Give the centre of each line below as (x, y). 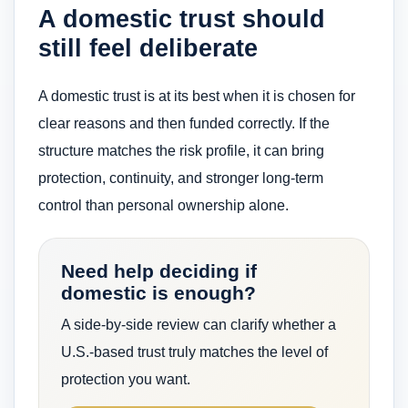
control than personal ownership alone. (163, 205)
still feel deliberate (148, 47)
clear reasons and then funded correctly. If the (184, 123)
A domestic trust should (182, 18)
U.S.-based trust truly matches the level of (194, 352)
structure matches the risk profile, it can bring (181, 150)
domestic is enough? (158, 292)
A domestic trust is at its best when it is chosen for (197, 96)
